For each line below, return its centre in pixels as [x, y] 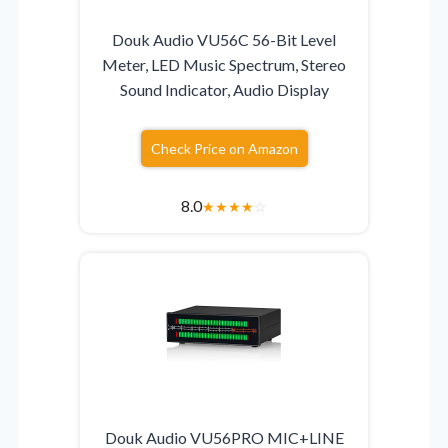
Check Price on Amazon [224, 148]
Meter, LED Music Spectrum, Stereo [224, 64]
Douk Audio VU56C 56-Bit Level [224, 39]
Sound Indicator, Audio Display [224, 89]
